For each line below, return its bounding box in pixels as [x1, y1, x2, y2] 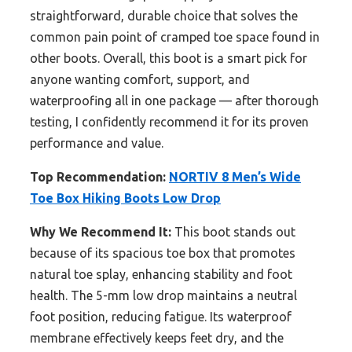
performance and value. [30, 136, 163, 151]
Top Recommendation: [30, 170, 166, 185]
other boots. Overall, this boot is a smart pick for [30, 51, 307, 66]
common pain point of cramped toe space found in [30, 30, 320, 45]
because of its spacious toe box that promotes [30, 246, 295, 261]
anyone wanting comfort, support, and [30, 72, 250, 87]
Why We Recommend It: [30, 225, 171, 240]
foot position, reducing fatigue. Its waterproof [30, 310, 291, 324]
